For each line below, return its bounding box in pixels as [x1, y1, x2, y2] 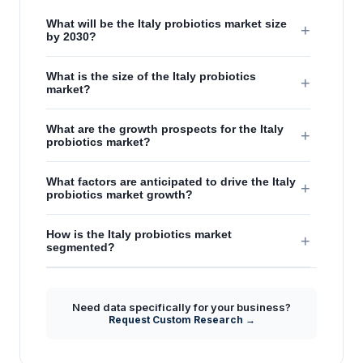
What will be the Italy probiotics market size [46, 17, 287, 31]
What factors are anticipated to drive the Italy [46, 175, 296, 189]
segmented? [46, 241, 115, 254]
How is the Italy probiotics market [46, 228, 232, 241]
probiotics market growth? [46, 188, 193, 202]
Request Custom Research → [108, 314, 255, 327]
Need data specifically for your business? [72, 301, 291, 314]
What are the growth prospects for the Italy [46, 122, 284, 136]
